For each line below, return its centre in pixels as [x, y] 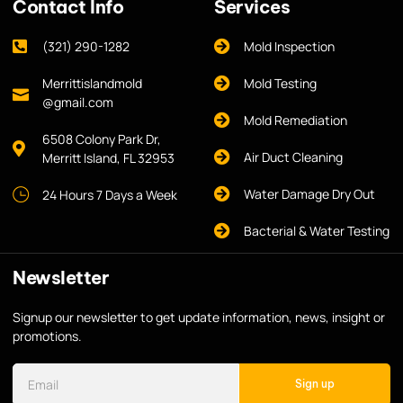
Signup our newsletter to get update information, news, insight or [199, 317]
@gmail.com [77, 102]
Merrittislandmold [92, 83]
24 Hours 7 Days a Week [109, 194]
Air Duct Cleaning [293, 157]
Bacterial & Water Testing [316, 230]
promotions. [47, 336]
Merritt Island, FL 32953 [108, 157]
